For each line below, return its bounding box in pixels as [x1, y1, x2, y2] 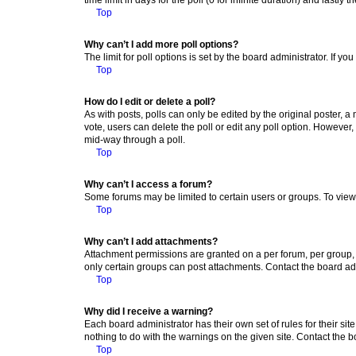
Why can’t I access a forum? [84, 178, 212, 190]
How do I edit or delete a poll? [84, 95, 215, 107]
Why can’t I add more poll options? [84, 38, 238, 50]
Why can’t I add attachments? [84, 235, 218, 247]
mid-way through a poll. [84, 133, 185, 145]
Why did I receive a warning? [84, 305, 213, 317]
